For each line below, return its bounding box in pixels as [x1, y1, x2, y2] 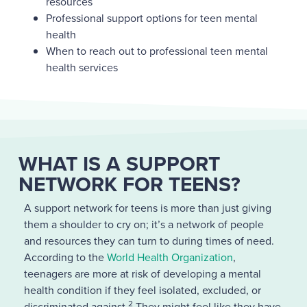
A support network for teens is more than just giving [23, 200, 271, 217]
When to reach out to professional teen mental [45, 43, 268, 60]
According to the [23, 249, 107, 266]
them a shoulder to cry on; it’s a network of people [23, 217, 264, 233]
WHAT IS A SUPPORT [18, 148, 220, 179]
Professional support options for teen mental [45, 10, 258, 27]
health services [45, 60, 118, 76]
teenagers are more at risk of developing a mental [23, 266, 261, 282]
